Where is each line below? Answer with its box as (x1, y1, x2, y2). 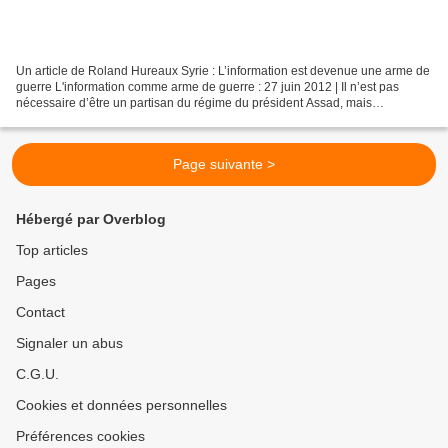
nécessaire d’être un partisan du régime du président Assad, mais (16, 96, 372, 111)
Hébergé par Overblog (16, 211, 166, 228)
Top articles (16, 242, 88, 259)
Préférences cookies (16, 428, 145, 445)
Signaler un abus (16, 335, 123, 352)
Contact (16, 304, 65, 321)
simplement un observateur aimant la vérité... (16, 112, 259, 127)
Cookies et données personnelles (16, 397, 227, 414)
